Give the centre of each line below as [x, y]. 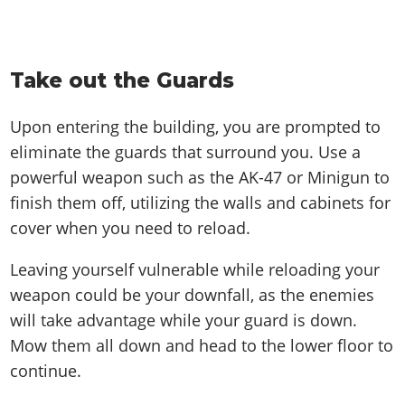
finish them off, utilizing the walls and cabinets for [201, 202]
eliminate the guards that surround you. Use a [186, 151]
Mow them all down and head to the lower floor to [202, 345]
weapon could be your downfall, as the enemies [193, 294]
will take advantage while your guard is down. [184, 320]
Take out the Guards [122, 81]
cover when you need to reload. [131, 227]
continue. [48, 370]
